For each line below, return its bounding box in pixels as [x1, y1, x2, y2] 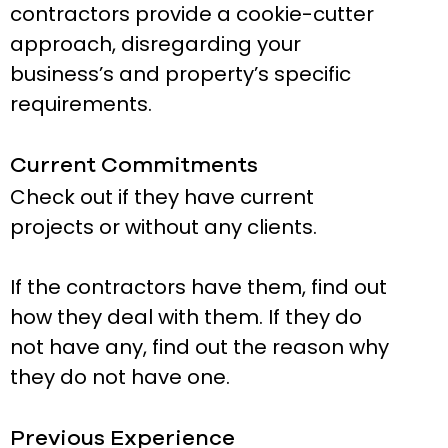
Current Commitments [10, 150, 258, 181]
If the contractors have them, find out [10, 273, 387, 302]
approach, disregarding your [10, 30, 301, 59]
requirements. [10, 90, 152, 119]
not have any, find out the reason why [10, 333, 389, 362]
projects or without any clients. [10, 213, 322, 242]
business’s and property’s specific [10, 60, 351, 89]
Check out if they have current [10, 183, 314, 212]
